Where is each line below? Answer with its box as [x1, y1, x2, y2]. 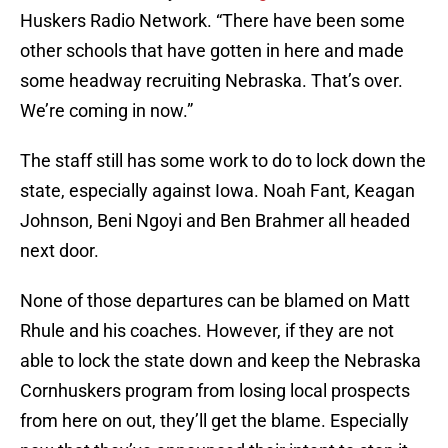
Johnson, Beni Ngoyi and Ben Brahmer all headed [20, 210, 410, 232]
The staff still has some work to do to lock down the [20, 150, 426, 172]
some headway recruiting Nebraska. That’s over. [20, 70, 403, 92]
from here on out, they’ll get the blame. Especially [20, 410, 409, 432]
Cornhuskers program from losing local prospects [20, 380, 410, 402]
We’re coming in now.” [20, 100, 193, 122]
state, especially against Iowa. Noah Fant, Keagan [20, 180, 415, 202]
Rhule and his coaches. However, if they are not [20, 320, 394, 342]
